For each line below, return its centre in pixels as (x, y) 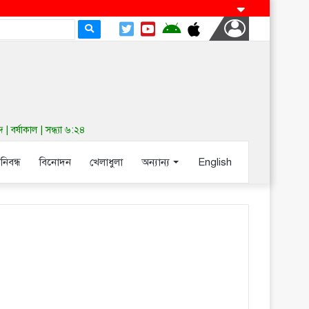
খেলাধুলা (106, 162)
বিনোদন (55, 162)
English (215, 162)
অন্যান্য (156, 162)
